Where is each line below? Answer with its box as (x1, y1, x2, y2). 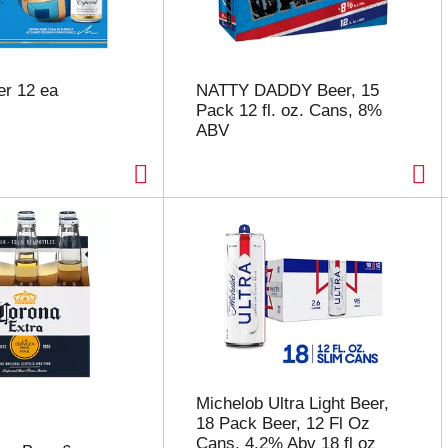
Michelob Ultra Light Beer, (195, 394, 389, 413)
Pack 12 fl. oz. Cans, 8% (195, 101, 382, 120)
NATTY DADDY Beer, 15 (195, 81, 379, 100)
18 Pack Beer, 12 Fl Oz (195, 414, 370, 433)
